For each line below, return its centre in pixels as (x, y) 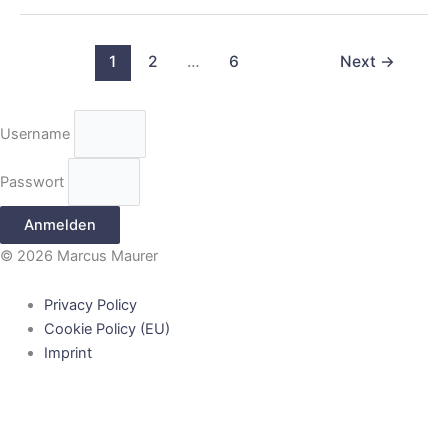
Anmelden (60, 224)
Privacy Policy (90, 305)
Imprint (67, 353)
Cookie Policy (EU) (106, 329)
